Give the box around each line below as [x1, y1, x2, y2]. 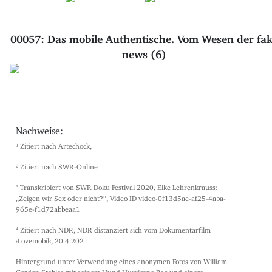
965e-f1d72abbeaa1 [16, 205, 80, 211]
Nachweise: [16, 124, 63, 132]
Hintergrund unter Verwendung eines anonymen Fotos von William [16, 257, 227, 263]
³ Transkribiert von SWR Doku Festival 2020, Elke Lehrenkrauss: [16, 183, 218, 189]
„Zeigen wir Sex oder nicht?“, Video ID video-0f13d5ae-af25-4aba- [16, 194, 226, 200]
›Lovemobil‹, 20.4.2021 [16, 236, 88, 242]
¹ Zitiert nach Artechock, [16, 141, 92, 148]
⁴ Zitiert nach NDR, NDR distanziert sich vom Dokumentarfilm [16, 225, 211, 231]
